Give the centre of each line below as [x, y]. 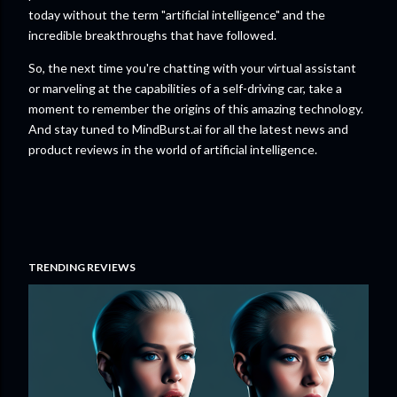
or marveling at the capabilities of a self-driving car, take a [185, 88]
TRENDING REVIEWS [82, 267]
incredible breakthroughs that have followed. [152, 35]
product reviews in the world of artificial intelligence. [173, 149]
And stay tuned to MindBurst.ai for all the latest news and [188, 128]
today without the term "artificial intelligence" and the [177, 14]
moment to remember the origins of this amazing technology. [196, 108]
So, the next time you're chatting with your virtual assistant [192, 67]
